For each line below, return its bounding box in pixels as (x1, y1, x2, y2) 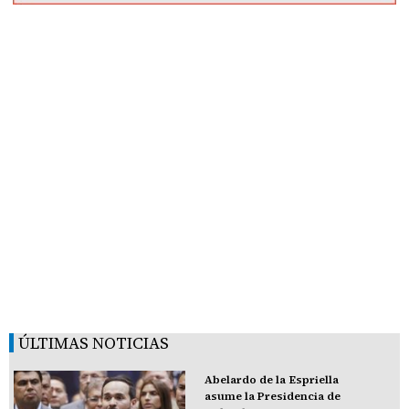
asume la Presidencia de (204, 389, 341, 404)
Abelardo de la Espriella (204, 372, 339, 388)
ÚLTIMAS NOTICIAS (18, 331, 169, 355)
